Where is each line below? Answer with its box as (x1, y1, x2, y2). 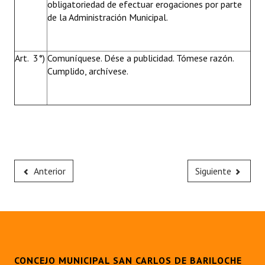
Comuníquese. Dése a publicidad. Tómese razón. (47, 52, 234, 64)
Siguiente (195, 165, 231, 177)
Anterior (33, 165, 66, 177)
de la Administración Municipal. (47, 11, 168, 23)
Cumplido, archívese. (47, 65, 128, 77)
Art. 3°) (15, 52, 45, 64)
